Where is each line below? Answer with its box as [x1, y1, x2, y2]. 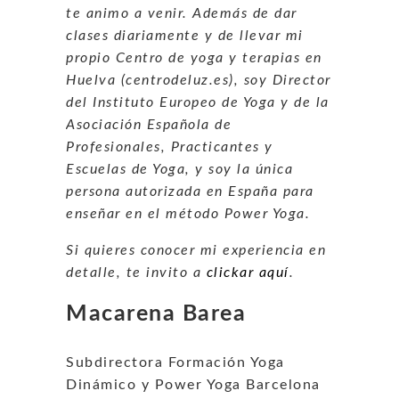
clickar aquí [206, 265, 289, 280]
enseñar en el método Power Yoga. [66, 206, 310, 221]
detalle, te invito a [66, 265, 207, 280]
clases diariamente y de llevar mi [66, 28, 304, 43]
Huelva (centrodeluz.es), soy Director [66, 72, 331, 87]
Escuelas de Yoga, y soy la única [66, 161, 293, 176]
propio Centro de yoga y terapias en [66, 50, 322, 65]
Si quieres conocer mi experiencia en [66, 242, 326, 257]
